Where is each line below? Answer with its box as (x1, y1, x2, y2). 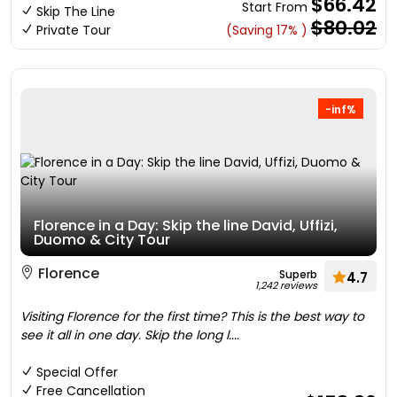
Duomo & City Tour (34, 230, 170, 250)
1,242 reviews (255, 278, 317, 292)
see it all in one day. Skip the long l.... (20, 326, 239, 344)
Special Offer (36, 363, 118, 381)
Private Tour (36, 21, 111, 39)
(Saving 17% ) (226, 21, 307, 39)
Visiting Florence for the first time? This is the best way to (20, 307, 364, 325)
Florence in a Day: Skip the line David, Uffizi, (34, 215, 338, 236)
